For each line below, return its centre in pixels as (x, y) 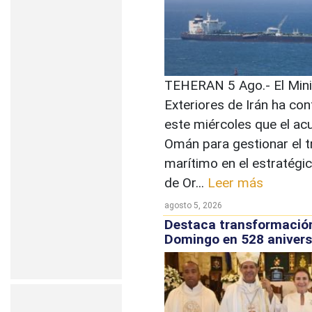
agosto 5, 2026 (193, 206)
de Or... (186, 183)
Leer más (235, 183)
